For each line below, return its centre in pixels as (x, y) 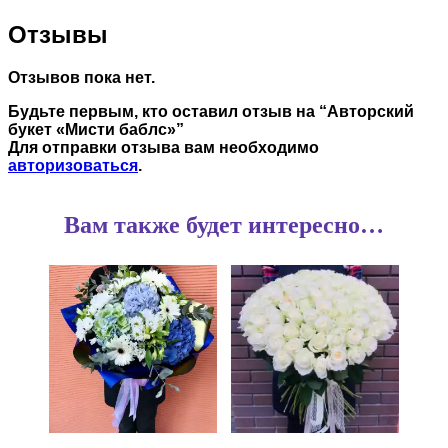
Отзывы (58, 35)
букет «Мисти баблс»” (96, 130)
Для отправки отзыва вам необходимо (163, 148)
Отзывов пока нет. (81, 78)
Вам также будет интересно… (223, 225)
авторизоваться (73, 166)
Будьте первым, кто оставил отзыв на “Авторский (211, 112)
